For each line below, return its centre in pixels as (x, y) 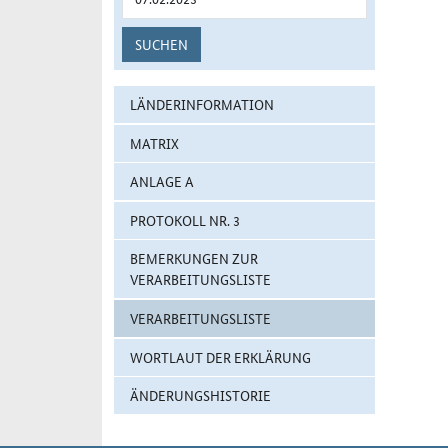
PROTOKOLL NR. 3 (185, 219)
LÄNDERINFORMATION (202, 104)
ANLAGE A (162, 181)
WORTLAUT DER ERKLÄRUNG (220, 356)
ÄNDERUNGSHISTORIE (200, 395)
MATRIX (154, 142)
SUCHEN (161, 44)
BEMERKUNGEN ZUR (194, 258)
